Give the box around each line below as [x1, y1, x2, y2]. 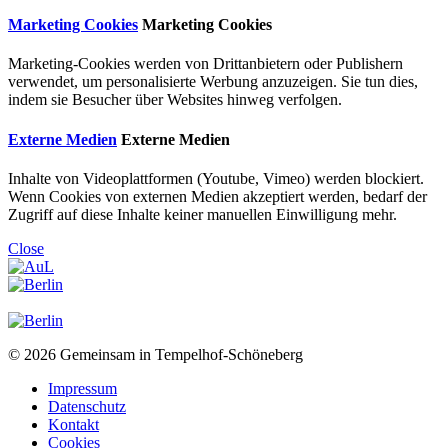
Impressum [48, 379, 117, 397]
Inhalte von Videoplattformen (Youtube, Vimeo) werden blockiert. [8, 169, 424, 187]
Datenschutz [48, 397, 126, 415]
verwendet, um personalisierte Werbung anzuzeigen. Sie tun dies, [8, 73, 418, 91]
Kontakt [48, 415, 99, 433]
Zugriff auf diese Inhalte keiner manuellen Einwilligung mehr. [8, 205, 397, 223]
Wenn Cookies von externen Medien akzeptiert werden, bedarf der [8, 187, 427, 205]
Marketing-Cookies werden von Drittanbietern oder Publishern [8, 55, 403, 73]
